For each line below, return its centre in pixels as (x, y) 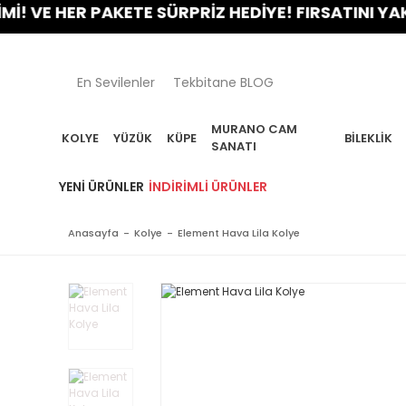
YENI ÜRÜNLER (101, 187)
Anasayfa (93, 233)
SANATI (234, 146)
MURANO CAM (254, 129)
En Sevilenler (116, 82)
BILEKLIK (369, 138)
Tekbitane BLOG (223, 82)
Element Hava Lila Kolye (239, 233)
